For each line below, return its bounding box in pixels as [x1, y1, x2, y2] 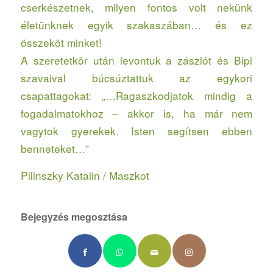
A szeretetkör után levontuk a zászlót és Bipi [20, 52, 253, 68]
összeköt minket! [20, 35, 102, 51]
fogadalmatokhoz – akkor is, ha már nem [20, 105, 253, 121]
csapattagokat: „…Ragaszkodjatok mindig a [20, 88, 253, 104]
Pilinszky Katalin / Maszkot [20, 167, 149, 183]
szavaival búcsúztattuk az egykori [20, 70, 253, 86]
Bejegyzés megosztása [20, 209, 127, 224]
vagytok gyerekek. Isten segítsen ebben [20, 123, 253, 139]
